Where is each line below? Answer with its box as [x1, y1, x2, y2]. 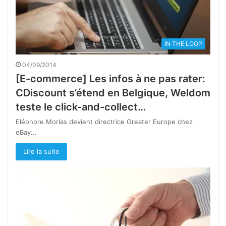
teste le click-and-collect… [16, 100, 146, 113]
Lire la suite [23, 147, 60, 155]
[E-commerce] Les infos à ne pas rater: [16, 72, 205, 85]
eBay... [16, 128, 37, 136]
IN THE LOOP [164, 39, 202, 47]
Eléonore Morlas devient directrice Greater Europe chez [16, 117, 193, 126]
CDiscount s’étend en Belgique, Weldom [16, 86, 210, 99]
